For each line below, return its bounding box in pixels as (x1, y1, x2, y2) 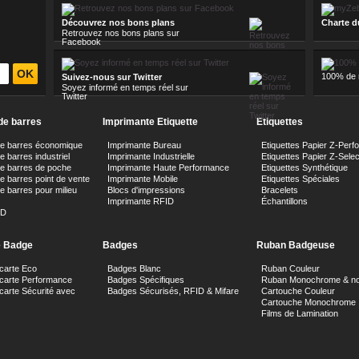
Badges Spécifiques (107, 275, 184, 284)
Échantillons (261, 196, 308, 206)
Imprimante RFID (107, 196, 174, 206)
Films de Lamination (261, 309, 338, 318)
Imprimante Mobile (107, 174, 178, 184)
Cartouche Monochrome (261, 297, 356, 307)
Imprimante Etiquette (103, 116, 198, 127)
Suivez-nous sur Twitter (62, 72, 162, 82)
